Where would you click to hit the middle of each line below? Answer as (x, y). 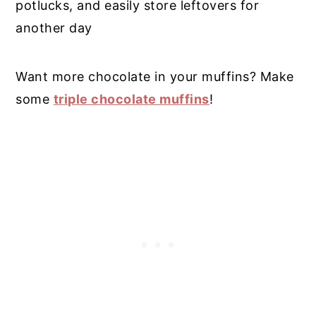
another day (54, 28)
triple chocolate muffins (131, 99)
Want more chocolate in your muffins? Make (155, 77)
